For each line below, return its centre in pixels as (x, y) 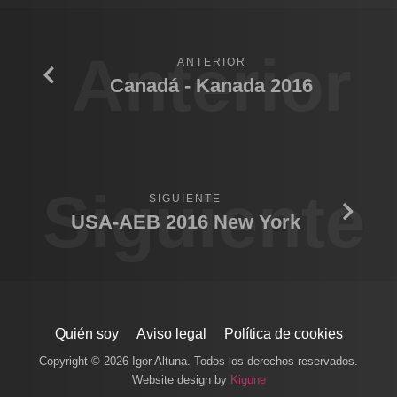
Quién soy (86, 333)
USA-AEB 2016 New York (185, 222)
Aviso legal (171, 333)
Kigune (248, 379)
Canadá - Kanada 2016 (212, 85)
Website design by (181, 379)
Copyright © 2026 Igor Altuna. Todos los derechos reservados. (198, 361)
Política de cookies (283, 333)
